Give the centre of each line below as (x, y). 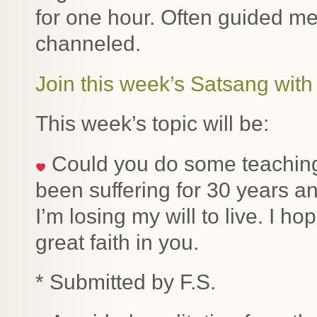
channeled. (88, 44)
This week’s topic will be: (152, 123)
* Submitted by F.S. (126, 282)
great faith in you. (117, 242)
